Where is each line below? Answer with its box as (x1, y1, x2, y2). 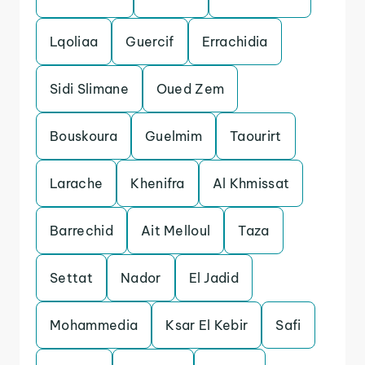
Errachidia (201, 33, 268, 50)
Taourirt (230, 128, 282, 144)
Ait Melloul (140, 222, 211, 239)
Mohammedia (50, 317, 139, 333)
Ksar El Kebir (165, 317, 248, 333)
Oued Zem (156, 81, 225, 97)
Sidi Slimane (50, 81, 129, 97)
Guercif (125, 33, 174, 50)
